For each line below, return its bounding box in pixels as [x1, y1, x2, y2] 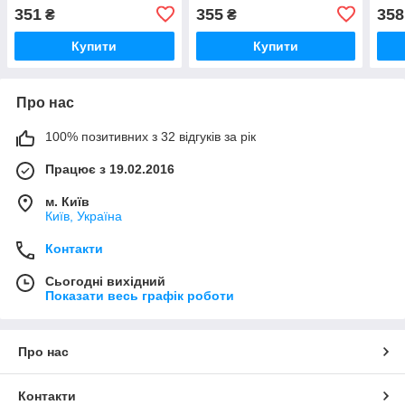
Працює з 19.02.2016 [45, 161, 174, 176]
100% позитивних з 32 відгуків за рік [45, 128, 256, 144]
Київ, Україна [45, 208, 122, 223]
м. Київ [45, 193, 89, 209]
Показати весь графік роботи [45, 287, 234, 303]
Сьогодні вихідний [45, 273, 165, 288]
